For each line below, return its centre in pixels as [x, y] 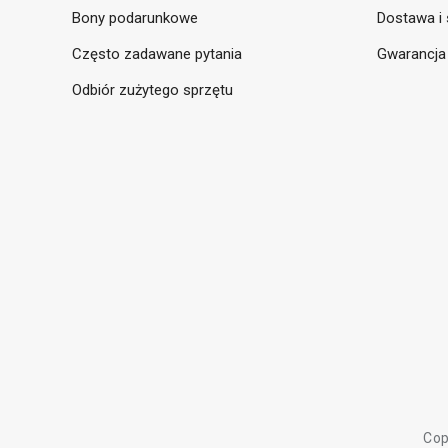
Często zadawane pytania [157, 54]
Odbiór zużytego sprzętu [152, 90]
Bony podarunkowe [135, 18]
